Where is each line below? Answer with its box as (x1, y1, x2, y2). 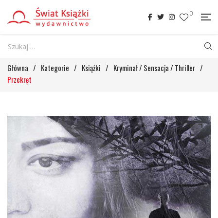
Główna (7, 62, 28, 73)
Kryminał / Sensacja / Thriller (113, 62, 195, 73)
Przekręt (7, 74, 32, 85)
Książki (82, 62, 101, 73)
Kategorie (41, 62, 69, 73)
